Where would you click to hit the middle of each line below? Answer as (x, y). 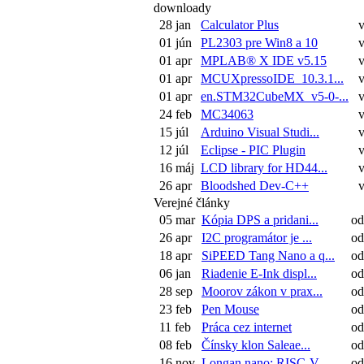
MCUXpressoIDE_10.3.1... (272, 78)
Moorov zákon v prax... (262, 291)
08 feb (175, 345)
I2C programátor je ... (257, 238)
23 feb (175, 309)
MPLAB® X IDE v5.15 (264, 61)
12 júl (174, 150)
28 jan (175, 25)
